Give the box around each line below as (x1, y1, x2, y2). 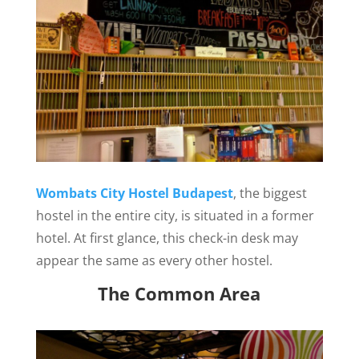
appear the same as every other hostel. (35, 251, 272, 269)
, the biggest (232, 184, 307, 202)
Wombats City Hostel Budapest (35, 184, 233, 202)
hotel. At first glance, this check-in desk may (35, 228, 298, 247)
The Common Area (98, 280, 261, 305)
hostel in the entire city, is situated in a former (35, 206, 314, 224)
